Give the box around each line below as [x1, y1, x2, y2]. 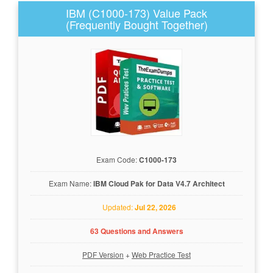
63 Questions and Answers [90, 225, 183, 236]
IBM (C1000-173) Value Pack [66, 5, 207, 21]
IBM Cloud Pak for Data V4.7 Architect [93, 177, 225, 189]
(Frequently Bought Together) [65, 16, 208, 32]
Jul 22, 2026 [135, 201, 176, 213]
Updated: [97, 201, 135, 212]
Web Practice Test [132, 249, 191, 260]
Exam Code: [96, 154, 139, 165]
